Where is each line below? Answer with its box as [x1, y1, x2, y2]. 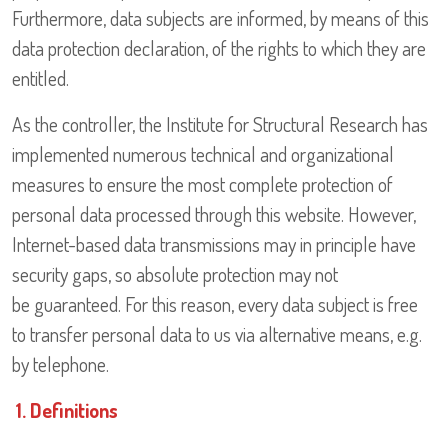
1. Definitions [16, 397, 118, 424]
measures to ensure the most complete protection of [12, 171, 393, 198]
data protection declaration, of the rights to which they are [12, 35, 426, 62]
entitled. [12, 65, 69, 92]
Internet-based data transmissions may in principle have [12, 231, 416, 258]
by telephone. [12, 351, 109, 378]
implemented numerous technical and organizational [12, 141, 394, 168]
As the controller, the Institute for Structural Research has [12, 111, 428, 138]
